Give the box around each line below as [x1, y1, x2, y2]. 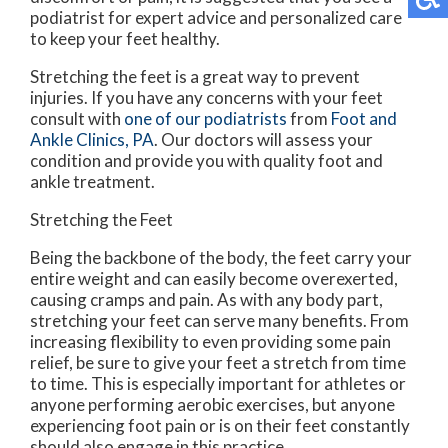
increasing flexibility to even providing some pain [30, 331, 391, 352]
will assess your [254, 129, 373, 150]
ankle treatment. [30, 171, 155, 192]
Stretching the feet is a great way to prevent [30, 66, 360, 87]
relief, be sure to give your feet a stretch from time [30, 352, 406, 373]
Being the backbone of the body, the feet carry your [30, 247, 412, 268]
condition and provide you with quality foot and [30, 150, 383, 171]
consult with [30, 108, 124, 129]
